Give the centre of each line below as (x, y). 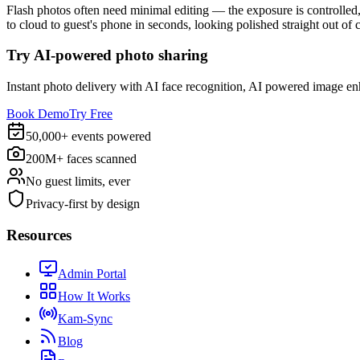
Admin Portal (92, 274)
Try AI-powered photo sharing (107, 55)
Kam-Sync (85, 319)
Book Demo (38, 113)
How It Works (94, 297)
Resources (39, 235)
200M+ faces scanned (81, 158)
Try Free (91, 113)
